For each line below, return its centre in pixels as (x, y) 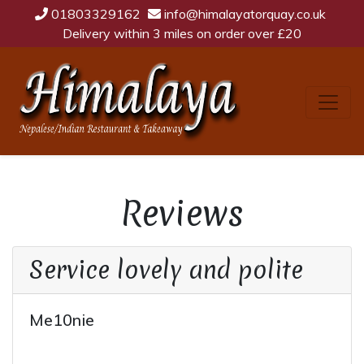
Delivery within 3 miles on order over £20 (182, 33)
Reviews (182, 214)
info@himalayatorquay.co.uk (243, 14)
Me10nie (62, 320)
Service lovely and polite (166, 270)
